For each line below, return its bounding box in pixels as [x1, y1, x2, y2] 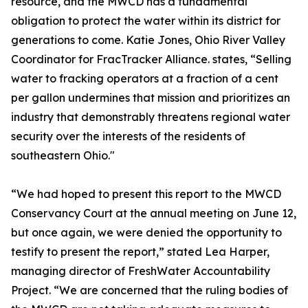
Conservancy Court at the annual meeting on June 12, [11, 206, 296, 220]
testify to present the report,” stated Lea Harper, [11, 245, 269, 258]
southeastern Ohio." [11, 148, 115, 162]
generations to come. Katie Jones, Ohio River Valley [11, 33, 285, 47]
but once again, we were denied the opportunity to [11, 225, 282, 239]
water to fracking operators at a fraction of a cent [11, 71, 278, 85]
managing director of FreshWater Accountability [11, 264, 270, 278]
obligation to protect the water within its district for [11, 14, 280, 27]
